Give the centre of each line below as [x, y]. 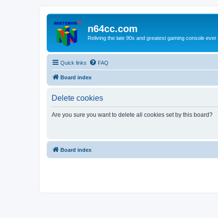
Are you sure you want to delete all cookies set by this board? [132, 115]
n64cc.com [113, 29]
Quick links [73, 63]
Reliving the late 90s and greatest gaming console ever [152, 38]
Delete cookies [77, 98]
